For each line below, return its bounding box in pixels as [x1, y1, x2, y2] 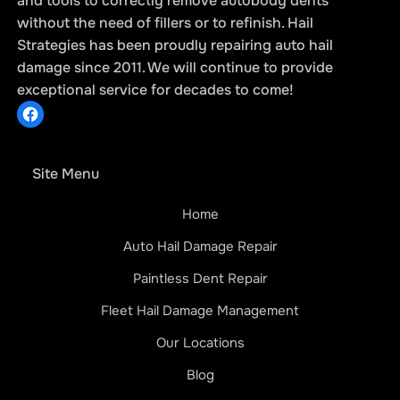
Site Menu [31, 164, 99, 184]
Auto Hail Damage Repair [122, 237, 278, 256]
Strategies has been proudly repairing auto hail [17, 35, 334, 54]
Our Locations [155, 334, 245, 353]
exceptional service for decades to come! [17, 79, 295, 99]
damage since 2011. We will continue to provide [17, 57, 334, 77]
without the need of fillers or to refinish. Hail [17, 12, 314, 32]
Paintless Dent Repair [132, 270, 268, 288]
